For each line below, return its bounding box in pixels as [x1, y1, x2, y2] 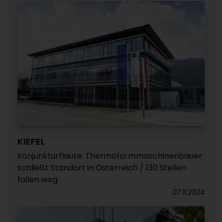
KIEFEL [17, 135, 45, 148]
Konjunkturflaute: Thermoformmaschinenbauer [17, 150, 202, 162]
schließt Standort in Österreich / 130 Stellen [17, 162, 186, 173]
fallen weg [17, 174, 57, 185]
